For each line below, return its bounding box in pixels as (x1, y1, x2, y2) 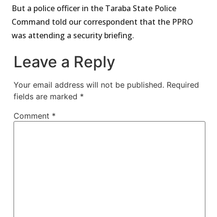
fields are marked (14, 92, 80, 102)
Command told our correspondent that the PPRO (12, 16, 193, 27)
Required (167, 80, 199, 90)
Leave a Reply (14, 52, 115, 72)
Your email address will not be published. (14, 80, 164, 90)
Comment (14, 111, 52, 121)
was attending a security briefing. (12, 30, 134, 41)
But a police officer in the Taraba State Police (12, 2, 176, 14)
